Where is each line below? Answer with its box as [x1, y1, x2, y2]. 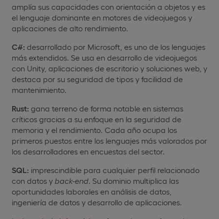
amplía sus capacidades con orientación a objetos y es [12, 1, 205, 11]
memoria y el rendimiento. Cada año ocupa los [12, 125, 177, 134]
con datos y [12, 175, 55, 185]
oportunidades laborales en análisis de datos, [12, 186, 172, 196]
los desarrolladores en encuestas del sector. [12, 146, 165, 156]
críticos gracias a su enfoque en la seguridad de [12, 114, 181, 124]
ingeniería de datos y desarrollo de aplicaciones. [12, 197, 182, 207]
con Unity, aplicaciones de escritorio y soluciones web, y [12, 63, 207, 73]
